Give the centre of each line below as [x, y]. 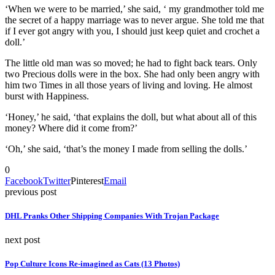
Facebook [24, 180]
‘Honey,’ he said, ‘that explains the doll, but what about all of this [131, 117]
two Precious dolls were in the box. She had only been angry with [132, 74]
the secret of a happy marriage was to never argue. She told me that [134, 20]
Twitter [57, 180]
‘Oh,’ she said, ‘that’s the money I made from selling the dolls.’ [126, 149]
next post [22, 240]
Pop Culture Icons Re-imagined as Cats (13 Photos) [92, 264]
